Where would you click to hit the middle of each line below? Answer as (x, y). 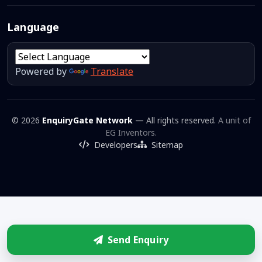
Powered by (42, 71)
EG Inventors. (131, 132)
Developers (116, 144)
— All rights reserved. (175, 120)
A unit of (234, 120)
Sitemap (167, 144)
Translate (112, 71)
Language (33, 27)
